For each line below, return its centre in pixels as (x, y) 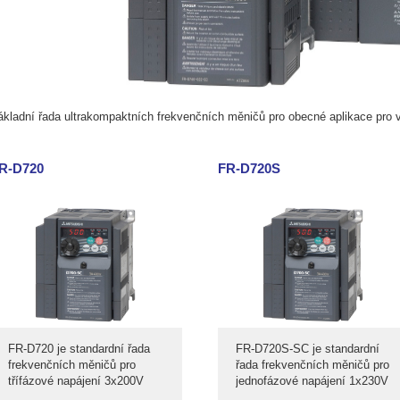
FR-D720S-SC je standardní (308, 349)
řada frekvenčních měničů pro (312, 365)
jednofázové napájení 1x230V (312, 381)
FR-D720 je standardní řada (79, 349)
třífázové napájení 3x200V (76, 381)
